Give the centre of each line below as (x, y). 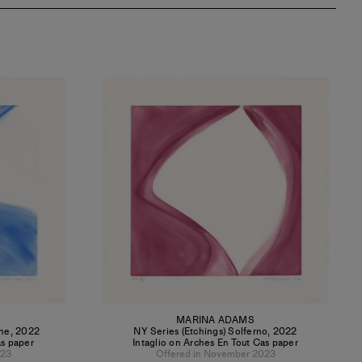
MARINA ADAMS (215, 320)
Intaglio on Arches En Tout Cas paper (215, 343)
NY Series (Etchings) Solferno (201, 331)
